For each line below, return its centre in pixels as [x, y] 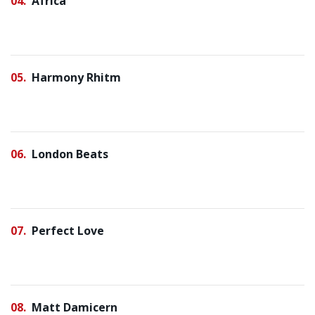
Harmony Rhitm [76, 77]
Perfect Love [68, 231]
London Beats [70, 154]
